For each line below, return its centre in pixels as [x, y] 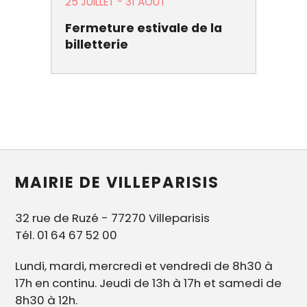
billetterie [97, 45]
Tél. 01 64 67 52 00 [66, 235]
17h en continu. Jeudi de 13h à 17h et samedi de [149, 283]
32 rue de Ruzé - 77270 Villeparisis [113, 218]
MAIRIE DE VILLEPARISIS [118, 183]
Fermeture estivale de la [144, 28]
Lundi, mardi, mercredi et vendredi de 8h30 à [144, 266]
